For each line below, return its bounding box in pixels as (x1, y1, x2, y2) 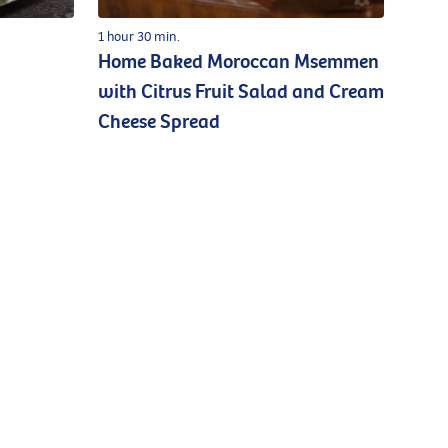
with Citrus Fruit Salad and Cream (98, 79, 384, 104)
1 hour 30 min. (98, 27, 180, 45)
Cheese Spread (98, 109, 220, 134)
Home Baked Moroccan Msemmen (98, 49, 379, 74)
